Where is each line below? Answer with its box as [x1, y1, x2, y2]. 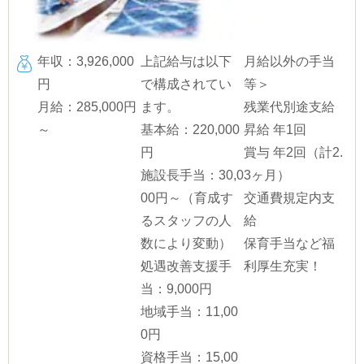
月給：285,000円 [37, 100, 136, 115]
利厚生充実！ [244, 259, 322, 274]
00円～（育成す [141, 191, 233, 206]
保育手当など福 [244, 236, 335, 251]
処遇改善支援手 [141, 259, 232, 274]
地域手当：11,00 [141, 305, 238, 319]
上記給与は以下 [141, 54, 232, 69]
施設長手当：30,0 [141, 168, 244, 183]
